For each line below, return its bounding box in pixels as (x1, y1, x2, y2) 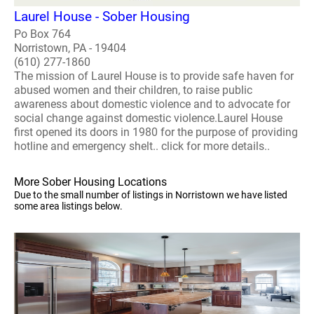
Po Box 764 (14, 27, 71, 41)
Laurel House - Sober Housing (14, 8, 190, 25)
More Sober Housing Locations (14, 175, 167, 189)
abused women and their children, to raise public (14, 83, 252, 97)
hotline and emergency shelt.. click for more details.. (14, 139, 270, 153)
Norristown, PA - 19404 (14, 41, 126, 55)
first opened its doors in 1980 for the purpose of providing (14, 125, 298, 139)
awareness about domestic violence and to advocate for (14, 97, 290, 111)
